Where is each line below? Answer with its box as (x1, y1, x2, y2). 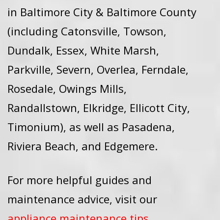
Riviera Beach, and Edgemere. (7, 138, 158, 153)
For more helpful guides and (7, 172, 152, 187)
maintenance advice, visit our (7, 192, 157, 206)
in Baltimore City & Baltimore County (7, 4, 196, 19)
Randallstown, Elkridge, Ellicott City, (7, 100, 190, 115)
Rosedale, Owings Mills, (7, 81, 127, 96)
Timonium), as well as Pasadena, (7, 119, 175, 134)
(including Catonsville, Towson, (7, 24, 166, 38)
